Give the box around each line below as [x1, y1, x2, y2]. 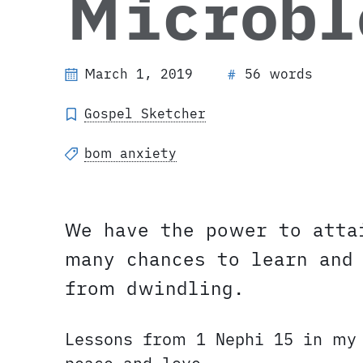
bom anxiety [84, 144, 177, 161]
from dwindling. [65, 275, 245, 300]
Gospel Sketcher [84, 105, 206, 122]
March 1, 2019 [84, 65, 193, 82]
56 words [245, 65, 313, 82]
